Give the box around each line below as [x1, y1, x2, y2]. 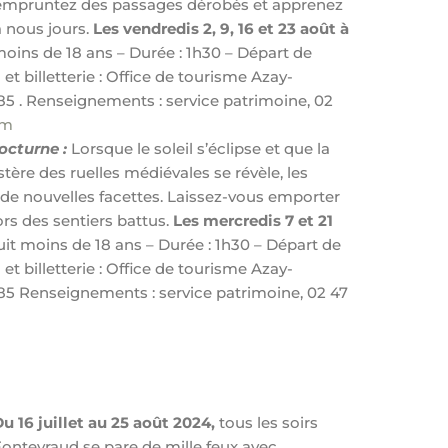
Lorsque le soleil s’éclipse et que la [67, 139, 331, 158]
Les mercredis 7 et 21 [173, 211, 334, 230]
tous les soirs [219, 412, 319, 432]
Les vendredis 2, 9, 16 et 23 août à [93, 19, 350, 38]
